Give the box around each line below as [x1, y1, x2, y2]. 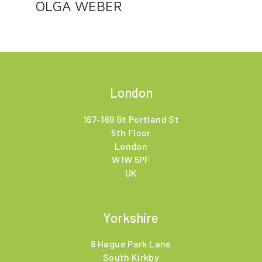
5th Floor [111, 126, 151, 138]
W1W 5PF [112, 153, 150, 165]
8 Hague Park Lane [91, 238, 171, 250]
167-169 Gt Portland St [82, 113, 180, 125]
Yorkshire [104, 209, 158, 225]
